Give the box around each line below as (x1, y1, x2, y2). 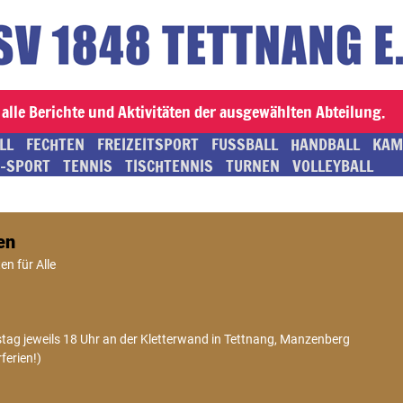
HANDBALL (291, 132, 360, 156)
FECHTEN (26, 132, 85, 156)
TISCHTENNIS (125, 154, 213, 177)
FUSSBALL (211, 132, 278, 156)
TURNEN (226, 154, 280, 177)
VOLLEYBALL (292, 154, 373, 177)
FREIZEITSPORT (97, 132, 199, 156)
